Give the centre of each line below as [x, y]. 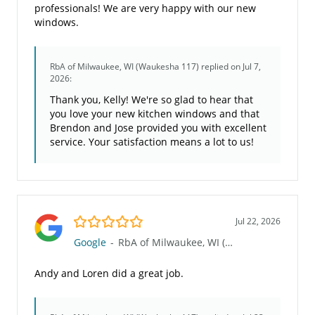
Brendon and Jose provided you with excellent [158, 128]
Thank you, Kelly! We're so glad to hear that [152, 100]
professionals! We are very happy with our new [145, 8]
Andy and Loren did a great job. [109, 274]
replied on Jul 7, [230, 67]
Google [90, 243]
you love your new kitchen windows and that [155, 114]
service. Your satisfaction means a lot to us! [152, 142]
